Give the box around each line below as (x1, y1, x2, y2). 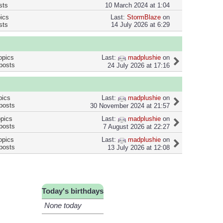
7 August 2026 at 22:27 (103, 123, 170, 131)
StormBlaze (127, 13, 161, 21)
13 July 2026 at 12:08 (108, 144, 170, 152)
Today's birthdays (41, 187, 104, 196)
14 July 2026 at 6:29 (111, 21, 170, 29)
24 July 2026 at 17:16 (108, 62, 170, 70)
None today (44, 202, 82, 210)
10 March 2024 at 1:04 (105, 1, 170, 9)
